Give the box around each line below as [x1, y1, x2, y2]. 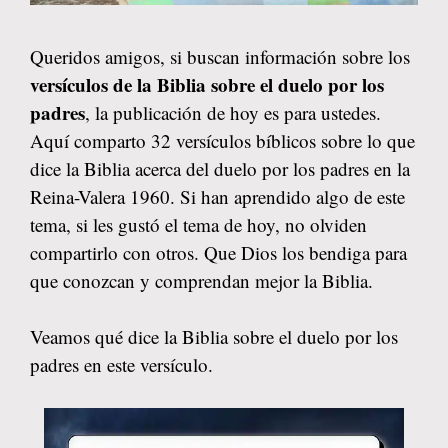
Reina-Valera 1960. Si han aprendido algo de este [30, 183, 405, 209]
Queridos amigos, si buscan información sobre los [30, 43, 410, 69]
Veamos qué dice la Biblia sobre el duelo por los [30, 324, 398, 349]
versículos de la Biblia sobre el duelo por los [30, 70, 384, 98]
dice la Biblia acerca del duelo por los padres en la [30, 155, 410, 181]
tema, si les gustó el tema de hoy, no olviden [30, 211, 367, 237]
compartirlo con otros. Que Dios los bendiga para [30, 239, 407, 265]
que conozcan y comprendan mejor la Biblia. [30, 267, 373, 293]
